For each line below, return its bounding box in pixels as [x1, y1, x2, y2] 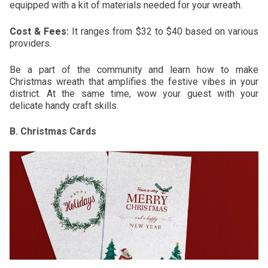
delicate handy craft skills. [10, 99, 118, 111]
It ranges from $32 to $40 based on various [69, 25, 259, 37]
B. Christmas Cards [10, 125, 96, 137]
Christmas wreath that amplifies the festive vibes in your [10, 75, 258, 87]
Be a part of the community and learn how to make [10, 63, 258, 75]
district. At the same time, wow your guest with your [10, 87, 258, 99]
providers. [10, 37, 51, 49]
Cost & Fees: [10, 25, 69, 37]
